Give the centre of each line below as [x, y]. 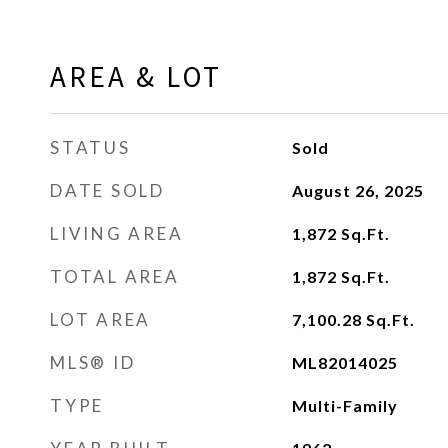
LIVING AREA [117, 233]
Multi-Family [344, 405]
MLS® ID [93, 362]
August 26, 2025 [357, 190]
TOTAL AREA [115, 276]
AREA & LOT [136, 76]
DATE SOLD [107, 190]
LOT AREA [100, 319]
